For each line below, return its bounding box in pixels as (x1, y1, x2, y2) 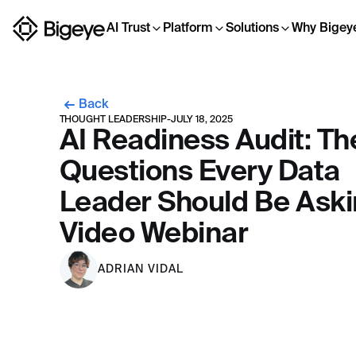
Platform (163, 22, 213, 35)
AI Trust (106, 22, 150, 35)
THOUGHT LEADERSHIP (59, 115, 167, 125)
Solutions (226, 22, 279, 35)
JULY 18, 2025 (170, 115, 233, 125)
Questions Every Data (59, 158, 340, 187)
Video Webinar (59, 220, 248, 249)
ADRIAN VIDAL (97, 263, 184, 275)
